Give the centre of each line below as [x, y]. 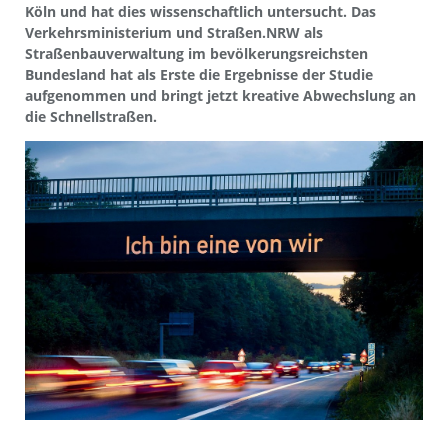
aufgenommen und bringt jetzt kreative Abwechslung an [220, 95]
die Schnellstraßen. [91, 116]
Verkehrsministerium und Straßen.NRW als [174, 32]
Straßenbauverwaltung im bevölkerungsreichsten [196, 53]
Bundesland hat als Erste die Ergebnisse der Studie [199, 74]
